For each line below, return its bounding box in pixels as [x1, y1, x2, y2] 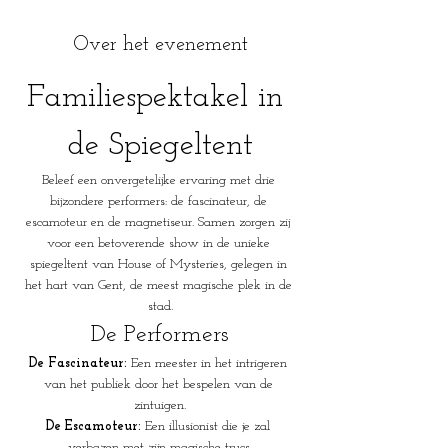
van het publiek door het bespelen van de [43, 377, 277, 392]
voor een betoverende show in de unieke [46, 236, 274, 251]
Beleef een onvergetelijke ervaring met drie [41, 173, 279, 188]
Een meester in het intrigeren [127, 356, 291, 371]
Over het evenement [72, 35, 248, 55]
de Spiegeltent [67, 130, 253, 162]
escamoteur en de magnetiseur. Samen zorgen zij [26, 215, 294, 230]
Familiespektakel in [27, 82, 293, 114]
